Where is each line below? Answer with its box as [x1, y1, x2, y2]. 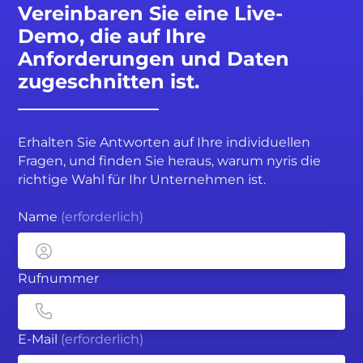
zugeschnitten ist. [18, 69, 200, 93]
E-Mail [18, 331, 62, 348]
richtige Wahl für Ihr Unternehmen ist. [18, 171, 267, 187]
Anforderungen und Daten [18, 46, 290, 70]
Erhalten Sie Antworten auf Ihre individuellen [18, 134, 311, 150]
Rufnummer [18, 270, 100, 286]
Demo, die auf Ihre [18, 23, 207, 48]
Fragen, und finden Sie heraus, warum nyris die [18, 152, 322, 169]
